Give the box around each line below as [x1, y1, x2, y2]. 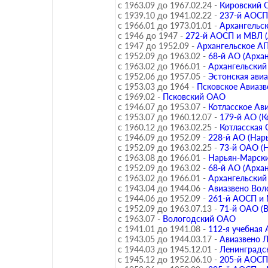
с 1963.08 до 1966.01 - [118, 153, 206, 163]
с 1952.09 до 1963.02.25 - [118, 142, 217, 153]
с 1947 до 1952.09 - [118, 41, 194, 51]
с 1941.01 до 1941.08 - [118, 224, 206, 234]
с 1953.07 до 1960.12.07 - [118, 112, 217, 122]
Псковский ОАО [163, 92, 226, 102]
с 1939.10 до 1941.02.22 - [118, 10, 217, 20]
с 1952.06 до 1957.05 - [118, 71, 206, 81]
